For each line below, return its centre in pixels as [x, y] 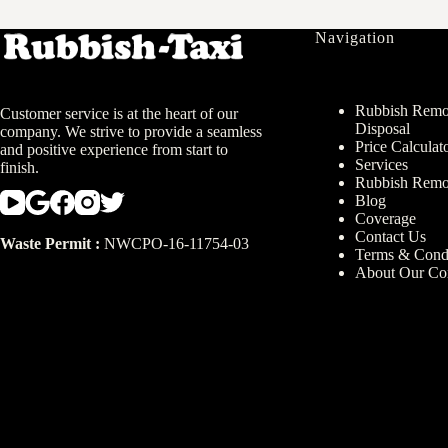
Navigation [354, 38]
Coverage [385, 218]
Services [381, 164]
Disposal [382, 128]
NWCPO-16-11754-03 [174, 244]
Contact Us [390, 236]
